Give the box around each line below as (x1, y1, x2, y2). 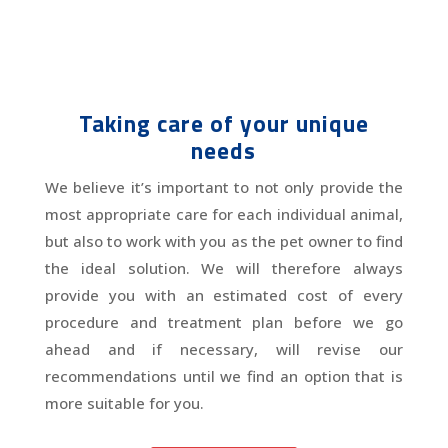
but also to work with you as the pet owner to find (44, 231, 404, 252)
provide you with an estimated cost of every (44, 285, 404, 306)
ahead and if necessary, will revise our (44, 339, 404, 360)
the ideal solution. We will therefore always (44, 258, 404, 279)
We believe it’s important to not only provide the (44, 177, 404, 198)
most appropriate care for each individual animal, (44, 204, 404, 225)
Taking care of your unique (78, 106, 369, 142)
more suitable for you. (44, 393, 204, 414)
